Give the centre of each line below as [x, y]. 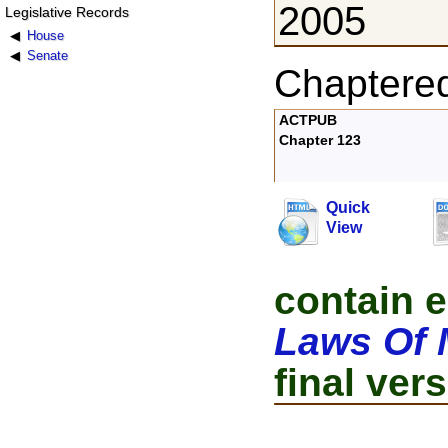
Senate [47, 55]
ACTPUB [308, 120]
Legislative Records [66, 11]
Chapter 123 [320, 140]
